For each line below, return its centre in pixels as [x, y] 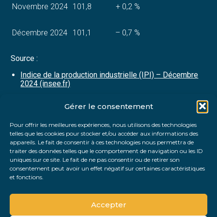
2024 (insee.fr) [46, 84]
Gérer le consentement [108, 106]
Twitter [57, 140]
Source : [24, 59]
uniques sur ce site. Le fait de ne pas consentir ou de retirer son [95, 160]
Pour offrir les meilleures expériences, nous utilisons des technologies [103, 125]
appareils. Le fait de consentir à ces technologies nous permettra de [102, 142]
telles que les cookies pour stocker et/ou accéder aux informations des [104, 133]
